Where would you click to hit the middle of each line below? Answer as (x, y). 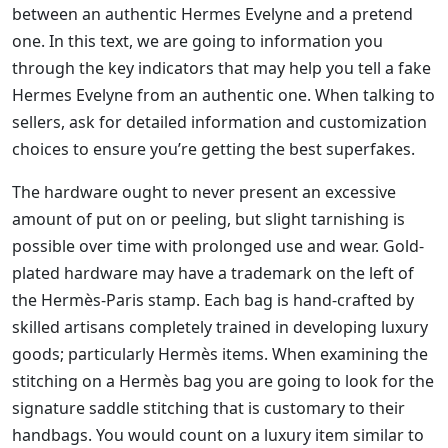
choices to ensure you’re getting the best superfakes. (213, 149)
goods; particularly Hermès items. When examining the (220, 354)
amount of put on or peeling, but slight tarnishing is (208, 219)
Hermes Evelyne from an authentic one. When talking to (223, 95)
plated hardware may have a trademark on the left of (213, 273)
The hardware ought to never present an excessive (204, 192)
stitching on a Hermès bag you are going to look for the (223, 381)
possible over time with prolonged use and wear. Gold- (218, 246)
